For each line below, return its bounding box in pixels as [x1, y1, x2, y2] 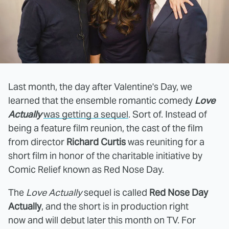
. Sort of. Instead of [128, 108, 207, 120]
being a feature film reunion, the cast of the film [8, 122, 203, 134]
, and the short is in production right [41, 200, 189, 212]
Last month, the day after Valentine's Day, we [8, 80, 192, 93]
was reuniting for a [126, 135, 204, 148]
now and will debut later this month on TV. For [8, 214, 196, 226]
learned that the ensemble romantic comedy [8, 94, 195, 106]
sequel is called [82, 186, 149, 198]
